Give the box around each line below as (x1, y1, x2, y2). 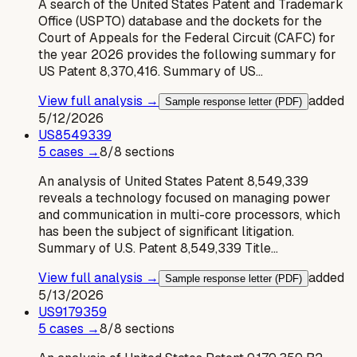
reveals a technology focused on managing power (38, 189, 331, 206)
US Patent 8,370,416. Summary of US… (38, 62, 263, 80)
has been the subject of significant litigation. (38, 222, 294, 240)
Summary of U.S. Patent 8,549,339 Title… (38, 239, 278, 257)
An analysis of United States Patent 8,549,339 (38, 172, 308, 190)
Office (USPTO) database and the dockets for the (38, 12, 322, 29)
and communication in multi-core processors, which (38, 206, 340, 223)
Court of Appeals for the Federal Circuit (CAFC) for (38, 29, 335, 46)
